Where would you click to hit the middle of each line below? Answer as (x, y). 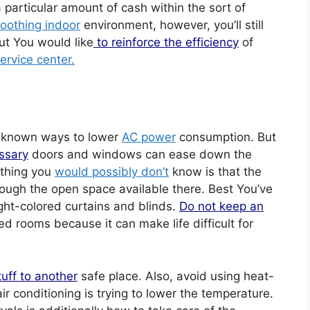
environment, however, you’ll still (172, 25)
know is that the (215, 172)
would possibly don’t (112, 172)
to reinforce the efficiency (166, 42)
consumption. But (226, 137)
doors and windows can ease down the (140, 154)
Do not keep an (221, 206)
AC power (149, 137)
